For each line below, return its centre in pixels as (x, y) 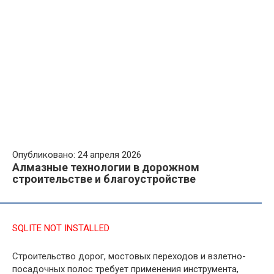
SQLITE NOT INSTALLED (61, 228)
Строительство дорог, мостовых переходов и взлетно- (129, 256)
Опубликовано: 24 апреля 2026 (77, 155)
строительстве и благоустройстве (104, 179)
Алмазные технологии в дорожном (106, 167)
